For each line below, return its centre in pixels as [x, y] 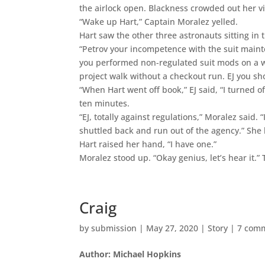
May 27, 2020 [172, 228]
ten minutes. [105, 103]
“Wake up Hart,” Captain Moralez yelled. [159, 21]
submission [114, 228]
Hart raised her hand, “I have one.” [148, 144]
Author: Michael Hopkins [130, 254]
